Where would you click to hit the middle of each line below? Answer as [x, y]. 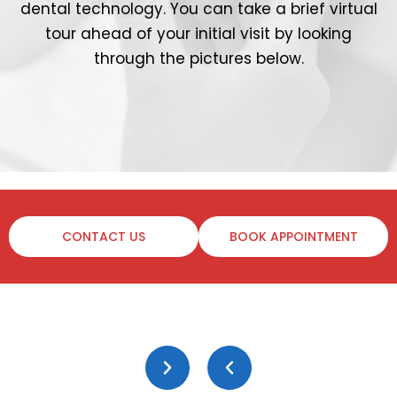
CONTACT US [104, 237]
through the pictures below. [198, 58]
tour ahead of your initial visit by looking [198, 34]
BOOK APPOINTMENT [293, 237]
